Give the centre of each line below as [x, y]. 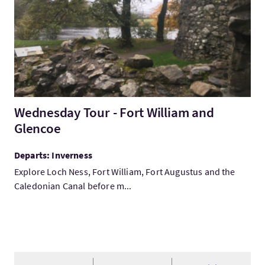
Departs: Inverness [53, 155]
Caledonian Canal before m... [73, 186]
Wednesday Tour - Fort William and [114, 112]
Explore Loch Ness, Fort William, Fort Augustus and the [125, 172]
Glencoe [38, 128]
